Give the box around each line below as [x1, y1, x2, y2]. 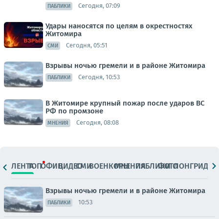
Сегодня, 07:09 [78, 2, 120, 10]
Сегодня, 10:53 [78, 73, 120, 81]
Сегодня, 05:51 [66, 42, 108, 49]
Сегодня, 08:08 [76, 119, 119, 127]
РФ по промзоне [45, 106, 103, 115]
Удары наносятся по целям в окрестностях [45, 21, 193, 30]
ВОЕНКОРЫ [89, 161, 130, 171]
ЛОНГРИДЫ [173, 161, 215, 171]
